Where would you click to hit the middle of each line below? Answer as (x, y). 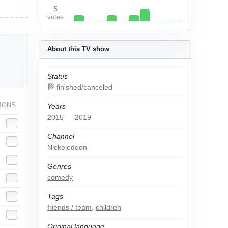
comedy (60, 177)
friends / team (69, 207)
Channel (61, 136)
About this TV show (78, 49)
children (108, 207)
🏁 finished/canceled (80, 87)
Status (58, 76)
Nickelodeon (67, 147)
